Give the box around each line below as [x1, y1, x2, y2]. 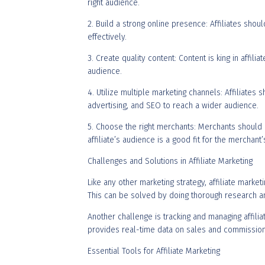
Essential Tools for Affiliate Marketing [88, 246, 220, 256]
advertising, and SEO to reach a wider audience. [88, 101, 258, 111]
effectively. [88, 32, 127, 42]
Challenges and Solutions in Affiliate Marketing [88, 156, 253, 166]
